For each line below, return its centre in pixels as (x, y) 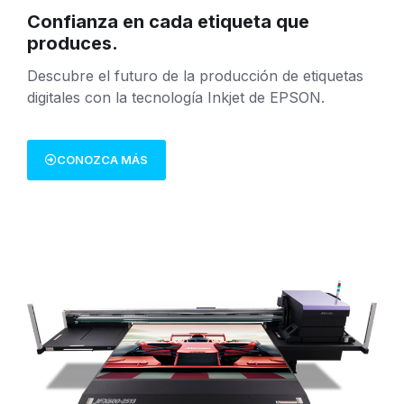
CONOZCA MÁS (102, 160)
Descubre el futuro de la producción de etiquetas (195, 76)
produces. (73, 44)
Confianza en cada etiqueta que (168, 22)
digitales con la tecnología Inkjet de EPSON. (176, 98)
